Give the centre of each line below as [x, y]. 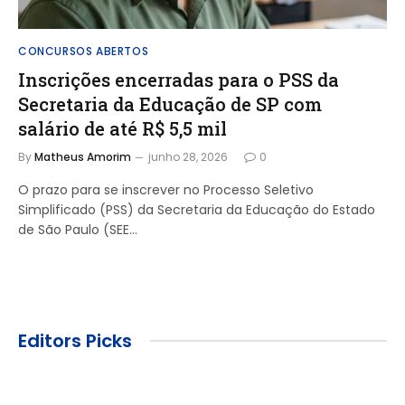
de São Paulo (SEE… [78, 229]
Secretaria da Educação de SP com [170, 104]
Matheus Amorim [83, 156]
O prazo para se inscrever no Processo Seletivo [166, 189]
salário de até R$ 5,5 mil [122, 128]
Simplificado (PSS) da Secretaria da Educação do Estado [197, 209]
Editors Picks [75, 340]
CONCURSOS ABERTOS [84, 51]
